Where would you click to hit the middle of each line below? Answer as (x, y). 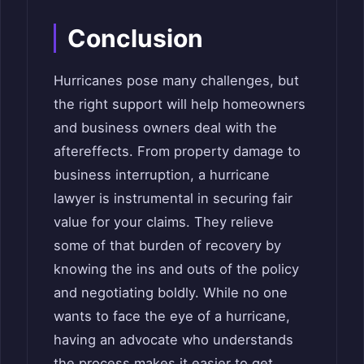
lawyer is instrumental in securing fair (173, 198)
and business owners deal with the (165, 127)
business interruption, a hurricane (162, 174)
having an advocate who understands (173, 339)
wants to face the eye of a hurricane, (172, 316)
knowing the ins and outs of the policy (176, 269)
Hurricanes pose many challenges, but (176, 80)
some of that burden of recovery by (167, 245)
